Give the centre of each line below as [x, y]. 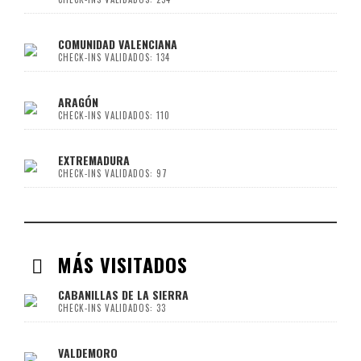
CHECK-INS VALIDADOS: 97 [113, 173]
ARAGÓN [78, 102]
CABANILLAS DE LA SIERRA [123, 294]
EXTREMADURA [94, 160]
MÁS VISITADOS [119, 264]
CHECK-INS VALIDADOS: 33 [112, 307]
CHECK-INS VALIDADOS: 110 [114, 115]
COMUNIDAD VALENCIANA [118, 44]
